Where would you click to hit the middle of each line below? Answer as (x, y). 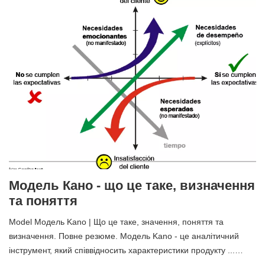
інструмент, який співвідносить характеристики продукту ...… (126, 250)
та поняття (43, 201)
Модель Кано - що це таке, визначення (132, 185)
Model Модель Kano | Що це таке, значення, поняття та (116, 222)
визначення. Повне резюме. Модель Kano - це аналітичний (124, 236)
